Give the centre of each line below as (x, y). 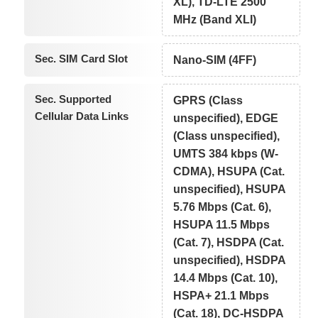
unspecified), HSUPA (230, 190)
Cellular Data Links (81, 116)
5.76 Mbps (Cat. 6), (223, 207)
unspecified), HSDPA (230, 261)
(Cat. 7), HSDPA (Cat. (229, 243)
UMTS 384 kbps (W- (226, 154)
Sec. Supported (73, 99)
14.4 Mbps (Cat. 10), (226, 278)
